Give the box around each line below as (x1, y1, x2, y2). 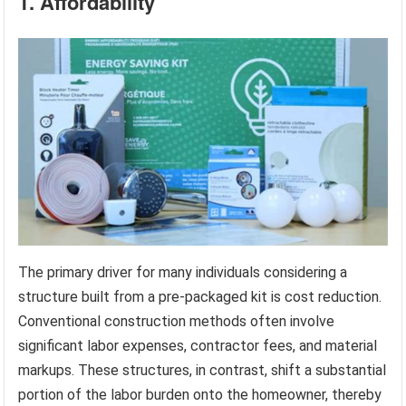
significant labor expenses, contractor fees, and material (18, 336, 378, 354)
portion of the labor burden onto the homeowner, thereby (18, 385, 382, 403)
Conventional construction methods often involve (18, 312, 335, 330)
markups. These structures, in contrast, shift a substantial (18, 361, 387, 379)
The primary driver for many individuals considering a (18, 263, 348, 281)
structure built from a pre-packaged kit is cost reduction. (18, 287, 382, 305)
